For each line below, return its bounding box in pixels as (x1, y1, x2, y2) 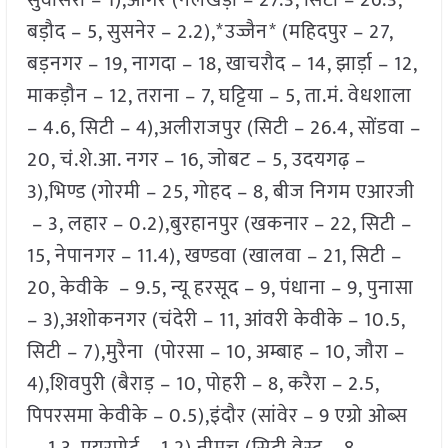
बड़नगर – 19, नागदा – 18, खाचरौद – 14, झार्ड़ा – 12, (26, 47, 417, 82)
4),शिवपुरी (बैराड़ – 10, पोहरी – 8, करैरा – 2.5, (26, 367, 379, 402)
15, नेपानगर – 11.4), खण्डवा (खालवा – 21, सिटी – (26, 239, 402, 274)
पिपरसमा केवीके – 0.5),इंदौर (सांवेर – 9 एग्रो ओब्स (26, 399, 408, 434)
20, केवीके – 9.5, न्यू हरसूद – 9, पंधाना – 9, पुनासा (26, 271, 414, 306)
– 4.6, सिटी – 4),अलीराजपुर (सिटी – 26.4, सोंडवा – (26, 111, 421, 146)
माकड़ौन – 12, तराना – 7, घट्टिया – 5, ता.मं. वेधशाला (26, 79, 412, 114)
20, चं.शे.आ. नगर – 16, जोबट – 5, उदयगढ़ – (26, 143, 366, 178)
